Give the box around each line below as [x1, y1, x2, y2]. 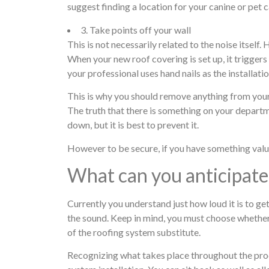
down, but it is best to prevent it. [67, 119, 199, 131]
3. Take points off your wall [80, 23, 191, 35]
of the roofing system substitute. [67, 226, 201, 238]
